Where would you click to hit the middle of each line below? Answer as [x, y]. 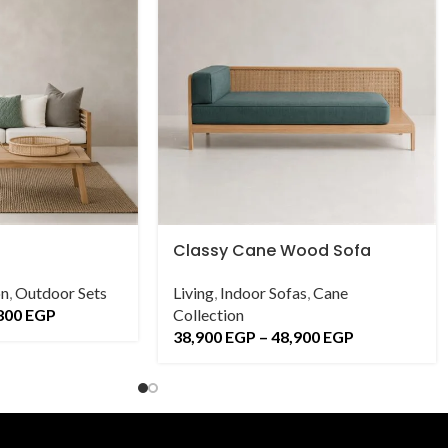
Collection [208, 315]
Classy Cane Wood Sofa [272, 251]
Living [193, 293]
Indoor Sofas [263, 293]
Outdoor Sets [61, 293]
